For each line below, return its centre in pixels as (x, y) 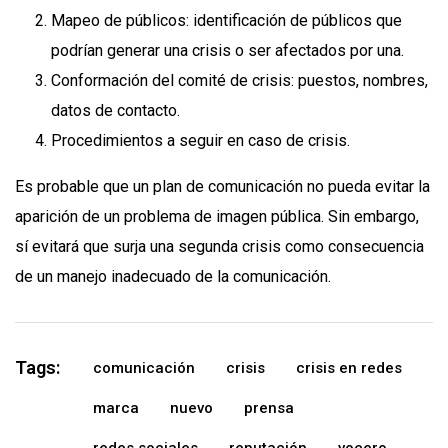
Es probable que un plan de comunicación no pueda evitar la (222, 186)
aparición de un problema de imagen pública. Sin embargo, (217, 216)
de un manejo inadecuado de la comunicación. (173, 276)
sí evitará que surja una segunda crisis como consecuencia (219, 246)
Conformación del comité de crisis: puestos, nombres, (239, 80)
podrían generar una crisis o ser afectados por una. (227, 50)
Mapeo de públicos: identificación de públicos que (226, 20)
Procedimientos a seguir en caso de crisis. (202, 140)
